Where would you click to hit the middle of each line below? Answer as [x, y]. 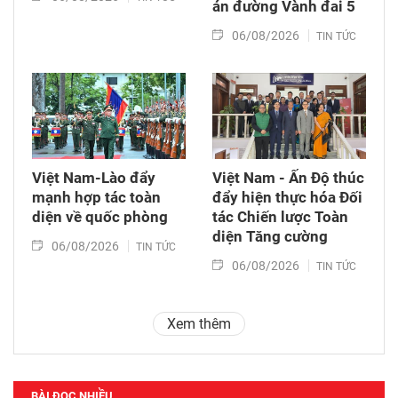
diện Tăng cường [270, 236]
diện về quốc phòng [100, 216]
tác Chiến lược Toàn [280, 216]
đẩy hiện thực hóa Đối [287, 197]
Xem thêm [199, 323]
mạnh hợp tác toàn [96, 197]
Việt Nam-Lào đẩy [94, 177]
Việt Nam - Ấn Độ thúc [288, 177]
